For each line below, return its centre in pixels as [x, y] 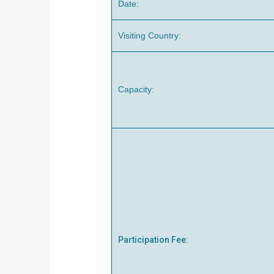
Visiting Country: [150, 36]
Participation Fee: [153, 240]
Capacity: [136, 90]
